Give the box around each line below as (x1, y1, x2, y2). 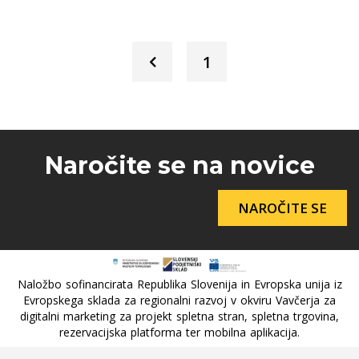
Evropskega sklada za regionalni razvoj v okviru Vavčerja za (23, 292, 336, 309)
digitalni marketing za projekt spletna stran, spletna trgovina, (20, 309, 339, 325)
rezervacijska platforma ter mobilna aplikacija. (59, 325, 300, 341)
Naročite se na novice (44, 151, 315, 180)
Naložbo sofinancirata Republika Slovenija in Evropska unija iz (17, 276, 342, 292)
